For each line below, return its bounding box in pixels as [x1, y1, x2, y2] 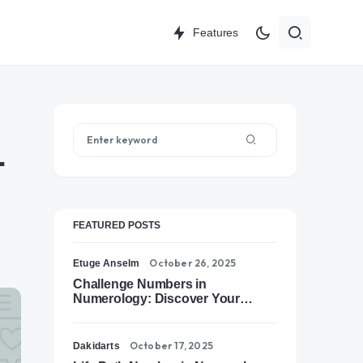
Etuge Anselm [73, 258, 140, 269]
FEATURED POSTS [73, 220, 160, 231]
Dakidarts [73, 340, 120, 352]
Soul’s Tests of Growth [73, 306, 207, 320]
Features [193, 25, 238, 39]
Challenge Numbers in [73, 277, 207, 291]
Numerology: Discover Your [73, 292, 240, 305]
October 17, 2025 [129, 340, 213, 352]
